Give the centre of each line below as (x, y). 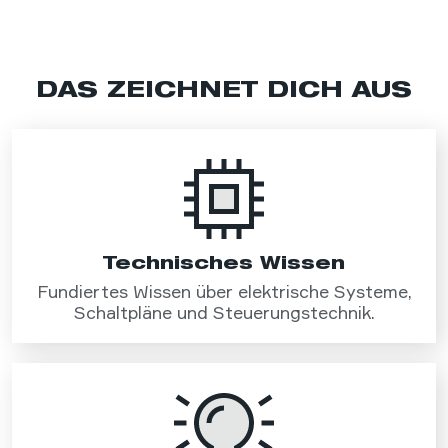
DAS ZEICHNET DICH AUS (224, 89)
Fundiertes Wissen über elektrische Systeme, (224, 292)
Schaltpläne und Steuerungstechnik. (224, 313)
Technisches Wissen (224, 262)
